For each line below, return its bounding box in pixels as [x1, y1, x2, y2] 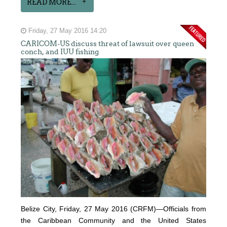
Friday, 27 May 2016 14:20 [26, 27, 107, 35]
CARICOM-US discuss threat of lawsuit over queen [21, 40, 195, 48]
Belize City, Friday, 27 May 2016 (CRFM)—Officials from [21, 205, 206, 213]
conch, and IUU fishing [21, 48, 99, 56]
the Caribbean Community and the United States [21, 216, 206, 225]
